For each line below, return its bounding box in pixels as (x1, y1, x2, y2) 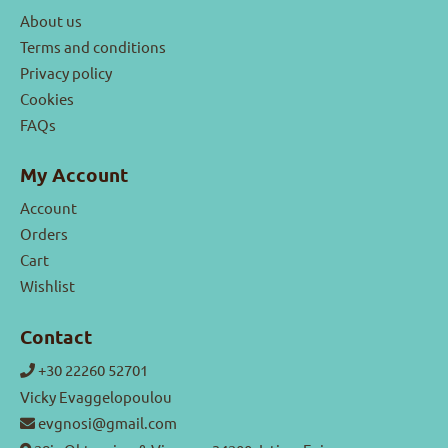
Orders (20, 224, 68, 244)
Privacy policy (20, 63, 112, 82)
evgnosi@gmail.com (35, 412, 177, 432)
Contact (20, 323, 92, 349)
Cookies (20, 89, 74, 108)
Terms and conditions (20, 37, 166, 56)
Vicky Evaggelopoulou (20, 386, 172, 406)
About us (20, 11, 82, 30)
